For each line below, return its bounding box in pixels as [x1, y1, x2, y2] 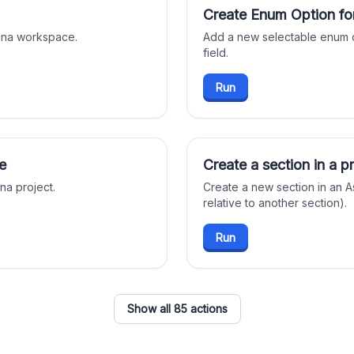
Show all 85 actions [126, 302, 228, 315]
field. [203, 46, 228, 59]
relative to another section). [203, 196, 347, 209]
